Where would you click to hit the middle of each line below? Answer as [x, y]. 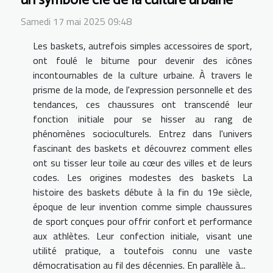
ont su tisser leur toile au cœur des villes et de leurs [143, 163]
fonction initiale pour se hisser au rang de [143, 119]
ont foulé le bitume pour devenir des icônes [143, 61]
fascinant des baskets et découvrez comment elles [143, 148]
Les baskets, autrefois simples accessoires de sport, [143, 46]
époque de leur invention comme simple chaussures [143, 207]
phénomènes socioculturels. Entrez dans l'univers [143, 134]
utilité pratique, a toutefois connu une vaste [143, 251]
